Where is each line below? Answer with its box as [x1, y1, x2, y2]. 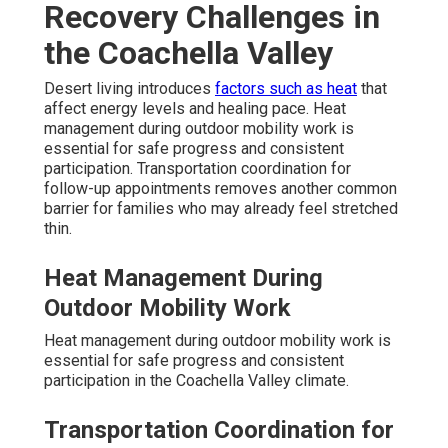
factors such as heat [215, 78, 357, 98]
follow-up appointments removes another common [44, 178, 397, 198]
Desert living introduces [44, 78, 215, 98]
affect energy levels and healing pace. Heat [44, 98, 346, 118]
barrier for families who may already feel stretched [44, 198, 398, 218]
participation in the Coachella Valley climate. [44, 370, 349, 390]
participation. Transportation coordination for [44, 158, 351, 178]
